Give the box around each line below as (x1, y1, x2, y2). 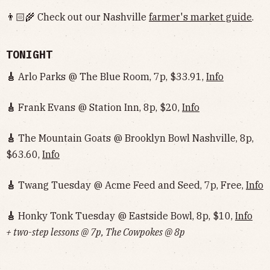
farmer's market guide (149, 11, 252, 24)
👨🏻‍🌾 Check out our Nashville (6, 11, 149, 24)
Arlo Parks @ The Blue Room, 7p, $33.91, (16, 71, 206, 83)
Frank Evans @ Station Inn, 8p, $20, (16, 101, 182, 114)
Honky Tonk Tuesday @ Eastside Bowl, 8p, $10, (16, 210, 235, 222)
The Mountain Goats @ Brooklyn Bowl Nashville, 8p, (16, 132, 254, 145)
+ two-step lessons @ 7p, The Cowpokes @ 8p (6, 226, 185, 239)
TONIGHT (6, 48, 52, 62)
